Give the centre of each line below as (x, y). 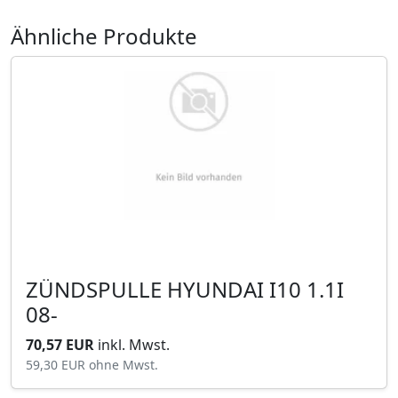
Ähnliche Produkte (104, 36)
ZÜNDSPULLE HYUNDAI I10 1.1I (96, 290)
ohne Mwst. (123, 365)
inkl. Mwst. (134, 345)
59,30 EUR (57, 365)
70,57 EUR (62, 345)
